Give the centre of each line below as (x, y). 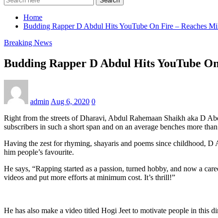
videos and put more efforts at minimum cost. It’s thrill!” (90, 177)
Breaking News (28, 42)
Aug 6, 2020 (70, 101)
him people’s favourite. (39, 152)
